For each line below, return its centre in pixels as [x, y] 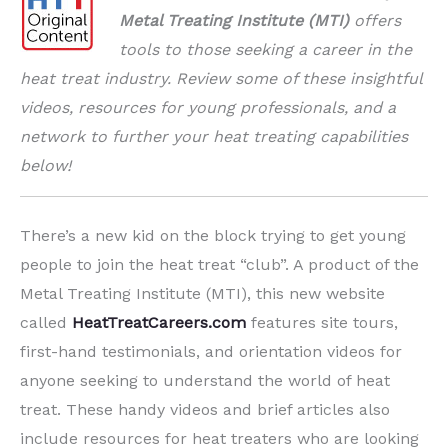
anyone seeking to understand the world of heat [205, 380]
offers [375, 20]
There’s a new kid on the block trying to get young [213, 235]
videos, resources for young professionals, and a [208, 107]
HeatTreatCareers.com [159, 322]
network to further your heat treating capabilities [214, 136]
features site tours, [322, 322]
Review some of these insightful [299, 78]
